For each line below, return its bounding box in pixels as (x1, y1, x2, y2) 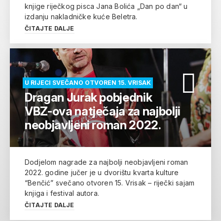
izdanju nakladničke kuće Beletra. (25, 12, 138, 21)
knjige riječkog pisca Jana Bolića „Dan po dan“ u (25, 2, 188, 11)
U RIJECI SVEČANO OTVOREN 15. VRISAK (25, 79, 151, 87)
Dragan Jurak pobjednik (25, 90, 152, 105)
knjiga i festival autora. (25, 189, 99, 198)
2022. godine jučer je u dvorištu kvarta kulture (25, 168, 179, 177)
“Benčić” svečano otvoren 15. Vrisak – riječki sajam (25, 179, 195, 187)
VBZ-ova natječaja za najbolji (25, 104, 181, 119)
